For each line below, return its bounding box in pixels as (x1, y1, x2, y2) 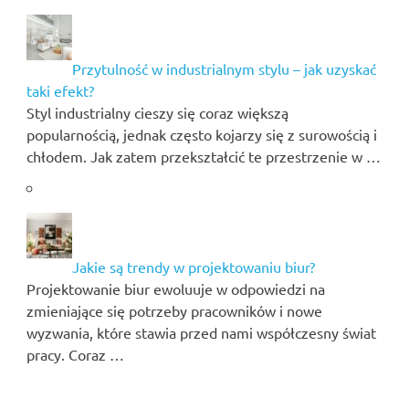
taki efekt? (26, 80, 94, 100)
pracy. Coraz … (26, 344, 124, 363)
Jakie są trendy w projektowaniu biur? (71, 257, 315, 276)
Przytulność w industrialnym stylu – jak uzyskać (71, 58, 376, 78)
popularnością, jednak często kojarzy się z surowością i (26, 124, 377, 143)
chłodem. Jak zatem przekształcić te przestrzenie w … (26, 146, 381, 165)
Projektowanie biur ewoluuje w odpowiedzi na (26, 278, 325, 298)
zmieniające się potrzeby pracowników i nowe (26, 300, 322, 320)
